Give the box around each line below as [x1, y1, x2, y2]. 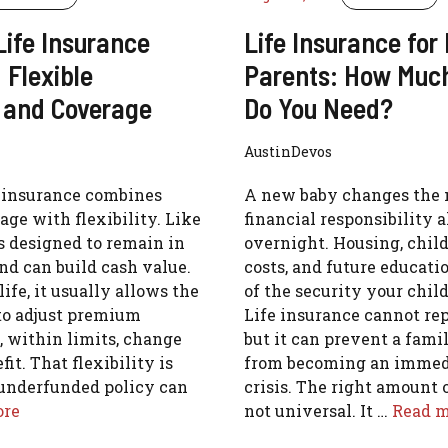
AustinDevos [243, 141, 332, 161]
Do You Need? [243, 90, 393, 125]
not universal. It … [243, 399, 392, 421]
